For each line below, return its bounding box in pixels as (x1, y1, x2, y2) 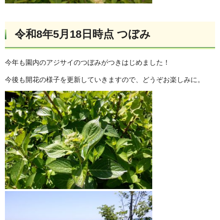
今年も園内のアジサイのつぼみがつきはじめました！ (5, 58, 170, 66)
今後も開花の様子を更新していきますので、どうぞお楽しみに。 (5, 76, 204, 84)
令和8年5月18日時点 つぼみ (15, 28, 151, 41)
